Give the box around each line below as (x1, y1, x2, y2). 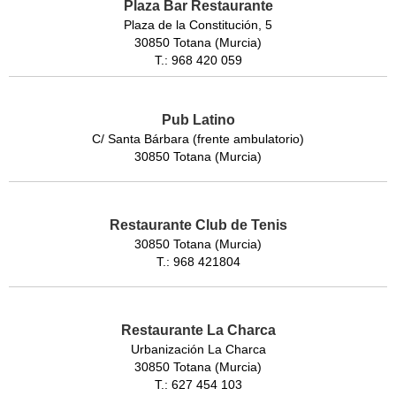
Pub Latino (161, 111, 235, 127)
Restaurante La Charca (120, 322, 276, 338)
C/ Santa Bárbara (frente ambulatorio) (92, 131, 304, 146)
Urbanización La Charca (130, 341, 266, 356)
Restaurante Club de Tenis (109, 217, 287, 232)
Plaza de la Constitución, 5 (124, 17, 272, 32)
